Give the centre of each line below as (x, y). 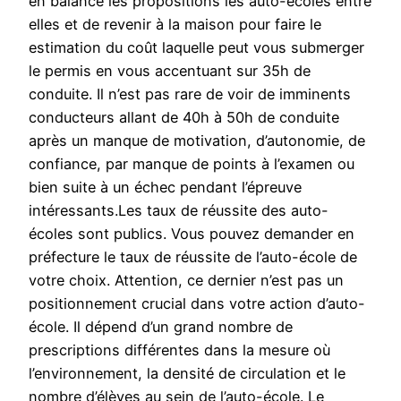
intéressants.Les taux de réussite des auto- (179, 211)
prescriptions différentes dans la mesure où (179, 350)
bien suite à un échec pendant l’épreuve (165, 188)
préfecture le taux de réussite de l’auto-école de (193, 257)
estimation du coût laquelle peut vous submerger (196, 48)
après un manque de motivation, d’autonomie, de (197, 141)
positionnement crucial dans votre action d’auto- (197, 304)
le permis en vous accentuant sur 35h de (170, 71)
